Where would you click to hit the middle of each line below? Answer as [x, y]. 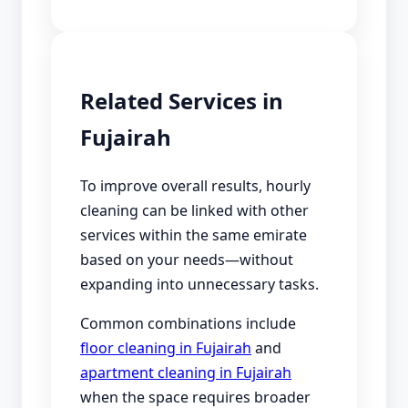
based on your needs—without [187, 260]
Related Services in [182, 101]
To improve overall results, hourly [195, 186]
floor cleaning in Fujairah [166, 348]
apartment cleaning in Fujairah [186, 373]
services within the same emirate [194, 235]
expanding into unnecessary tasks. [199, 285]
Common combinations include [188, 324]
